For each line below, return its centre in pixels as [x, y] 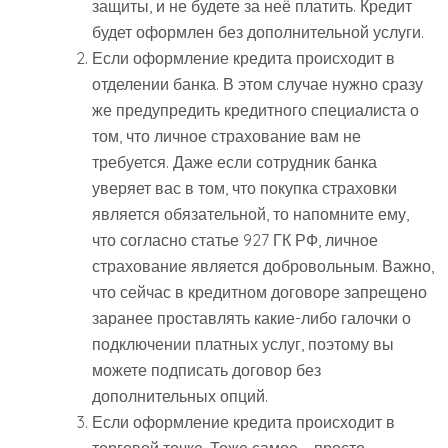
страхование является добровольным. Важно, [263, 266]
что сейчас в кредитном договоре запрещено [259, 292]
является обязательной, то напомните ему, [250, 214]
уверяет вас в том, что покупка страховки [244, 188]
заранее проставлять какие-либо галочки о [251, 318]
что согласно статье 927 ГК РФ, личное [235, 240]
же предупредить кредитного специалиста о [255, 110]
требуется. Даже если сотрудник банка [234, 162]
